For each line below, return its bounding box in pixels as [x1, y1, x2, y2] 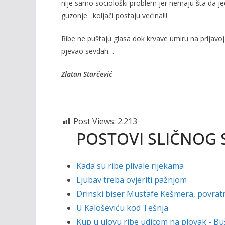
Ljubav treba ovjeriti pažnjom [76, 174, 187, 185]
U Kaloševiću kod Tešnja [76, 202, 168, 213]
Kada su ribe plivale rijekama [76, 160, 184, 171]
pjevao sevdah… [61, 46, 114, 56]
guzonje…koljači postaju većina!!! [61, 11, 167, 20]
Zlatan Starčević [61, 69, 113, 79]
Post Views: [73, 116, 116, 127]
